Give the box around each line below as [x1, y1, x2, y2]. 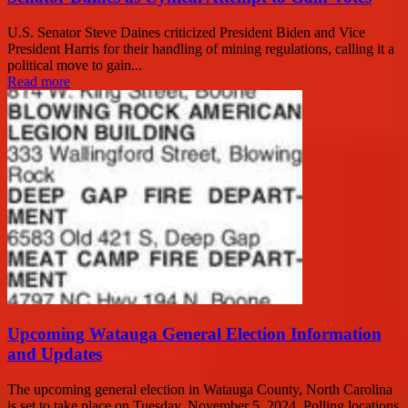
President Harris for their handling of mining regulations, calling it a [7, 40, 394, 56]
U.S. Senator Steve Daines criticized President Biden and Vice [7, 24, 365, 40]
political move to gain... [7, 56, 142, 73]
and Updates [7, 344, 102, 364]
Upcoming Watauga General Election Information [7, 324, 382, 344]
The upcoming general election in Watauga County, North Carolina [7, 382, 393, 398]
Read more [7, 73, 70, 89]
